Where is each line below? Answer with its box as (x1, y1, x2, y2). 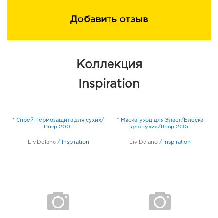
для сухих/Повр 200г (130, 124, 189, 129)
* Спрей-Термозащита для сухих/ (12, 117, 104, 123)
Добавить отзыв (70, 15, 148, 24)
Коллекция (76, 59, 142, 70)
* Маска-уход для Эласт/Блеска (116, 117, 203, 123)
